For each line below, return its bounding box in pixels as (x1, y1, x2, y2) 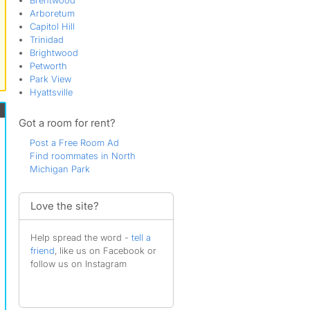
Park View (29, 73, 71, 84)
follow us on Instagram (30, 258, 127, 269)
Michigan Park (29, 163, 90, 174)
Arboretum (29, 8, 75, 19)
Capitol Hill (29, 21, 75, 32)
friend (30, 245, 55, 256)
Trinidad (29, 34, 64, 45)
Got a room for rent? (18, 116, 116, 129)
